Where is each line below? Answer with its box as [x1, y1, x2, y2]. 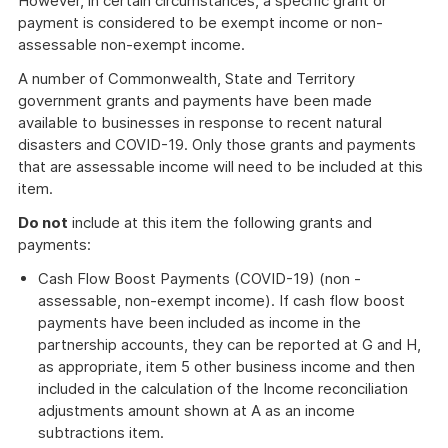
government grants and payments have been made [18, 91, 372, 110]
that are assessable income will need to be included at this [18, 157, 423, 176]
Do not [18, 213, 68, 232]
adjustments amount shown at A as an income [38, 401, 355, 420]
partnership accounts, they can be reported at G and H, [38, 335, 421, 354]
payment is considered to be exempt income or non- [18, 13, 383, 32]
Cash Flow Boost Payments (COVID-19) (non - [38, 269, 361, 288]
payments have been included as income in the [38, 313, 361, 332]
